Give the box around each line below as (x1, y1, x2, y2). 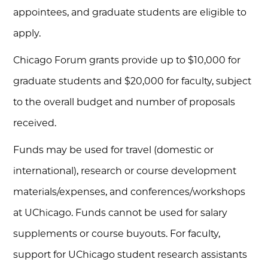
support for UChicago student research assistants (13, 249, 248, 260)
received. (13, 117, 57, 129)
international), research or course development (13, 165, 237, 176)
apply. (13, 28, 41, 39)
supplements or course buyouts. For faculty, (13, 228, 221, 239)
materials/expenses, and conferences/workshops (13, 186, 246, 197)
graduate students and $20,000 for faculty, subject (13, 75, 252, 87)
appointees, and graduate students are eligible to (13, 7, 247, 18)
